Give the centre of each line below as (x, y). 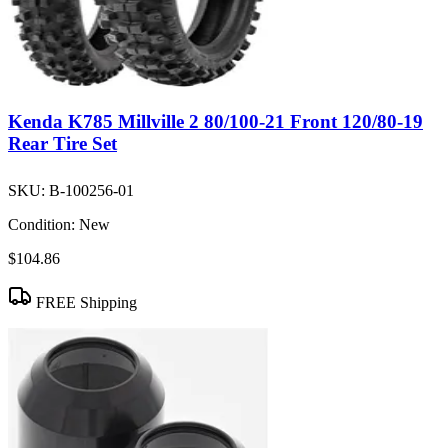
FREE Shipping (84, 302)
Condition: (41, 224)
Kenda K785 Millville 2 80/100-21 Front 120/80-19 (215, 121)
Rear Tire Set (62, 143)
